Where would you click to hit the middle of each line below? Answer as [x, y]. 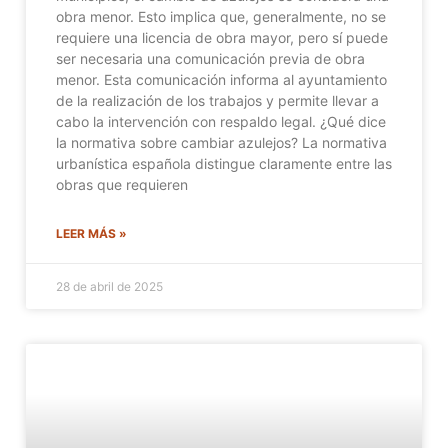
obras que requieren [122, 184]
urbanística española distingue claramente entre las [224, 163]
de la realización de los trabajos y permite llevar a [217, 100]
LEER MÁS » [91, 233]
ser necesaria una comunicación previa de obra [210, 58]
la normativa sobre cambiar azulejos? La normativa [221, 142]
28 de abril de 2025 [109, 286]
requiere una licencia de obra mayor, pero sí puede [222, 37]
